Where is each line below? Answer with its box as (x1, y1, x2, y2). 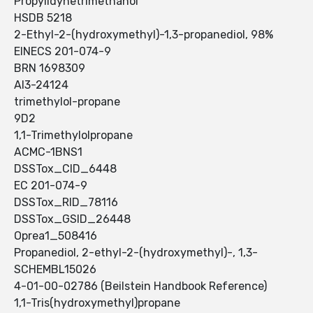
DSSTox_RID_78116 (14, 196, 118, 210)
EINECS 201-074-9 (14, 45, 111, 59)
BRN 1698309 (14, 61, 85, 75)
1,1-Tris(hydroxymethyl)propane (14, 296, 180, 310)
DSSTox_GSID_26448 (14, 212, 131, 226)
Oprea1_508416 (14, 229, 97, 243)
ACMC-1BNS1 (14, 145, 82, 159)
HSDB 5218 (14, 11, 72, 25)
